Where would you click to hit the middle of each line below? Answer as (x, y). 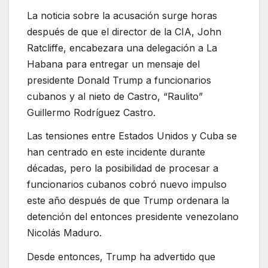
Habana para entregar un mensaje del (113, 64)
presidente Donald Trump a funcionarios (119, 80)
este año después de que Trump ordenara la (128, 201)
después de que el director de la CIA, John (124, 31)
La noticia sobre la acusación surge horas (122, 15)
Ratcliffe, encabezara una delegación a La (122, 48)
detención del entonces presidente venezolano (133, 217)
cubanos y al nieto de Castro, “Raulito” (115, 96)
